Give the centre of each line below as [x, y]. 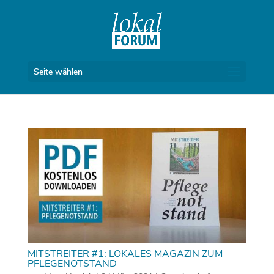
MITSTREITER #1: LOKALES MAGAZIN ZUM [125, 254]
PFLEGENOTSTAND [72, 264]
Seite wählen [58, 72]
